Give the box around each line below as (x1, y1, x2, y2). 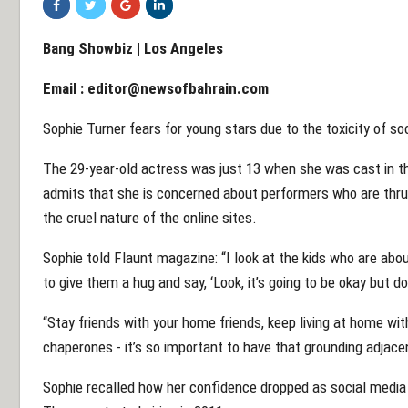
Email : (43, 78, 87, 97)
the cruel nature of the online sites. (43, 208, 257, 227)
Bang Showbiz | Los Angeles (43, 38, 223, 57)
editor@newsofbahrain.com (87, 78, 269, 97)
